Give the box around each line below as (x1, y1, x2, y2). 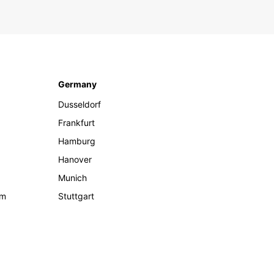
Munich (58, 172, 87, 183)
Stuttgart (58, 191, 95, 202)
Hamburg (58, 136, 96, 147)
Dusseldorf (58, 99, 102, 110)
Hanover (58, 154, 92, 165)
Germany (58, 79, 97, 90)
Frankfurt (58, 117, 95, 128)
